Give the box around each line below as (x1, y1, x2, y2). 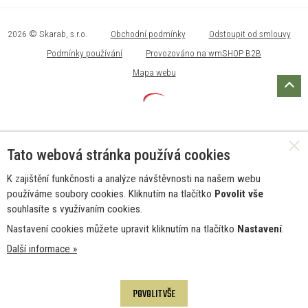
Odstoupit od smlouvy (208, 27, 291, 39)
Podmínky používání (47, 47, 122, 58)
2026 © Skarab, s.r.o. (7, 27, 87, 39)
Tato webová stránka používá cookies (7, 146, 230, 164)
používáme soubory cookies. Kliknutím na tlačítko (7, 187, 214, 200)
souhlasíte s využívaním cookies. (7, 202, 142, 215)
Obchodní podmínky (110, 27, 186, 39)
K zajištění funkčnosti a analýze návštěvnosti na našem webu (7, 172, 261, 185)
